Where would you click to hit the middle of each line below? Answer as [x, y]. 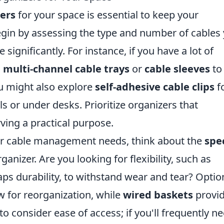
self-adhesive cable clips [155, 86]
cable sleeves [177, 68]
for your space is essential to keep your [107, 14]
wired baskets [158, 194]
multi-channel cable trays [66, 68]
